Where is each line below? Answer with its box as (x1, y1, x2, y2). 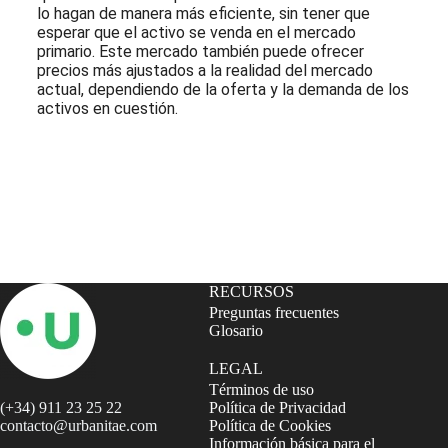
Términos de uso (209, 380, 315, 398)
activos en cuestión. (36, 98, 178, 118)
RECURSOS (209, 282, 295, 300)
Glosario (209, 321, 264, 339)
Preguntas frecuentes (209, 303, 340, 321)
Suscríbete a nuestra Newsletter (26, 152, 342, 180)
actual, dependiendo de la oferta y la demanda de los (36, 79, 409, 99)
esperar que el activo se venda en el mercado (36, 22, 356, 42)
